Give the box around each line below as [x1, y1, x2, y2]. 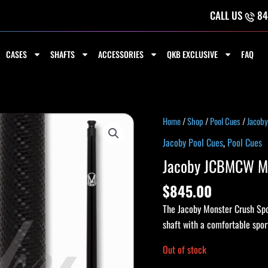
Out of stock [163, 242, 206, 257]
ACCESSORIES [98, 47, 144, 60]
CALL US [210, 8, 245, 23]
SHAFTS [50, 47, 75, 60]
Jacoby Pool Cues [163, 135, 223, 150]
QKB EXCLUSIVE [166, 47, 218, 60]
